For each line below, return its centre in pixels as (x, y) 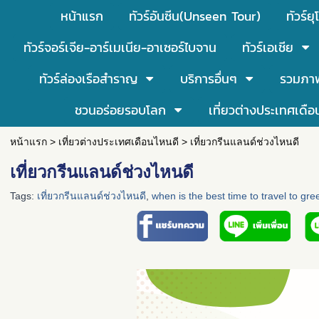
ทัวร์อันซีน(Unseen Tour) (194, 16)
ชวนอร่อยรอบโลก (120, 110)
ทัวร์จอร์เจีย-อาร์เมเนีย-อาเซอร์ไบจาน (120, 47)
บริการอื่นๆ (209, 79)
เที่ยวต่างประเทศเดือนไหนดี (118, 142)
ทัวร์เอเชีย (267, 47)
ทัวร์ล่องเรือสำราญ (88, 79)
